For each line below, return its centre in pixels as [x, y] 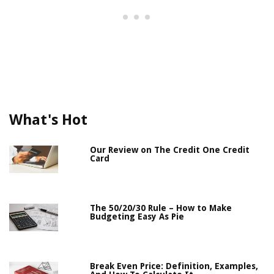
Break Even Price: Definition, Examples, [174, 266]
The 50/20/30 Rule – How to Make [161, 208]
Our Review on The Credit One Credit [170, 150]
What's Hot [48, 120]
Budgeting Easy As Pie [137, 216]
